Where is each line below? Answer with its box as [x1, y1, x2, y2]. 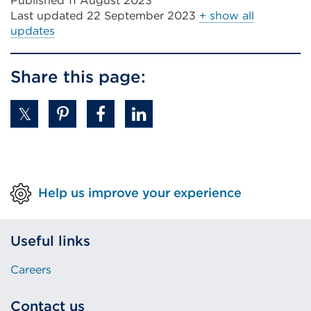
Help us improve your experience [38, 185, 242, 200]
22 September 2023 [83, 9, 199, 23]
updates [10, 24, 55, 38]
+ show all [199, 9, 254, 23]
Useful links [10, 233, 90, 250]
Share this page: [10, 67, 146, 87]
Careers [10, 263, 51, 277]
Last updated [10, 9, 83, 23]
